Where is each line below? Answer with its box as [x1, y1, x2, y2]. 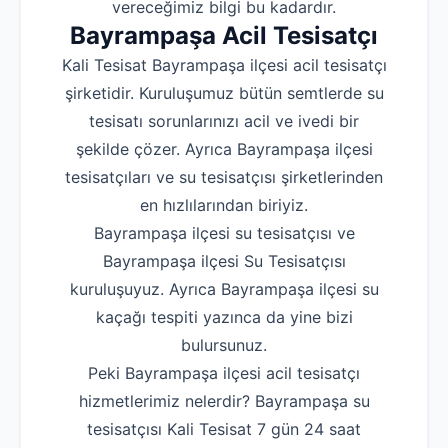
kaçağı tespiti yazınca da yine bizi [95, 307, 353, 328]
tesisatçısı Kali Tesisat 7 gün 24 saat [87, 419, 361, 440]
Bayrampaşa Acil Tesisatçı [70, 21, 378, 51]
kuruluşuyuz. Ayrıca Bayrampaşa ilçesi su [69, 279, 379, 300]
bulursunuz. [181, 335, 267, 356]
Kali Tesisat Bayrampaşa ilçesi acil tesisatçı [61, 55, 387, 76]
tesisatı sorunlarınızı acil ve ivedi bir [89, 111, 359, 132]
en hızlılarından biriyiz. [140, 195, 308, 216]
